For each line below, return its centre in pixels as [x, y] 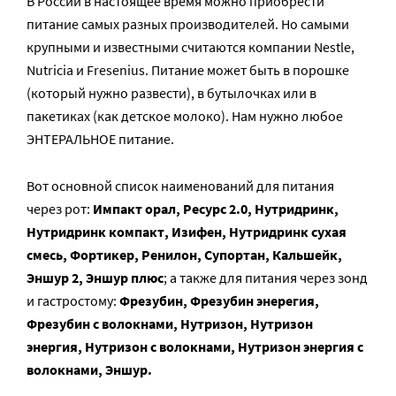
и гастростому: [73, 301]
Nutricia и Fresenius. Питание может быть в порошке [188, 70]
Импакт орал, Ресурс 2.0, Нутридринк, [216, 209]
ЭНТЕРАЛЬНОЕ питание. [100, 139]
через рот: [60, 209]
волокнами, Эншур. [89, 369]
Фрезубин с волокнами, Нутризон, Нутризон [170, 324]
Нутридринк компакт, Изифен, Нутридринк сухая [187, 232]
